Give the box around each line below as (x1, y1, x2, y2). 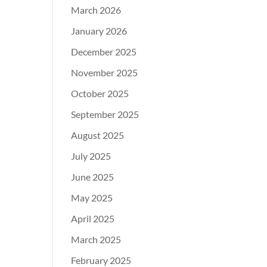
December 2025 (71, 46, 137, 57)
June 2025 (71, 171, 114, 182)
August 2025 (71, 129, 125, 141)
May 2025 (71, 192, 113, 203)
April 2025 (71, 213, 115, 224)
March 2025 (71, 234, 122, 245)
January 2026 (71, 25, 128, 36)
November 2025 (71, 67, 138, 78)
